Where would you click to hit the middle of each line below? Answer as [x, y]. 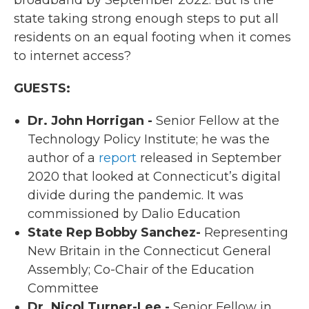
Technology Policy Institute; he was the [149, 139]
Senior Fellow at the [216, 120]
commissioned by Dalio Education [134, 213]
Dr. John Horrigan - [90, 120]
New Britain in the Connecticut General [149, 251]
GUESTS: [42, 88]
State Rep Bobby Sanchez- [114, 232]
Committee [63, 288]
